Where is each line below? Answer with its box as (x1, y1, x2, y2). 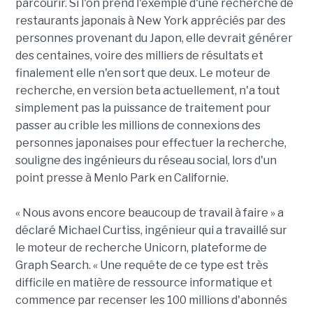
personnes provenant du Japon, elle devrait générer (15, 31, 293, 45)
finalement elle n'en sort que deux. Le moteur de (15, 66, 270, 80)
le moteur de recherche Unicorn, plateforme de (15, 241, 267, 255)
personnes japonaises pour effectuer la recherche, (15, 136, 286, 150)
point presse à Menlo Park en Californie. (15, 171, 228, 185)
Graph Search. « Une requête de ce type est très (15, 259, 268, 272)
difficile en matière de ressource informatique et (15, 276, 272, 290)
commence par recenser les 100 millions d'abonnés (15, 293, 287, 307)
